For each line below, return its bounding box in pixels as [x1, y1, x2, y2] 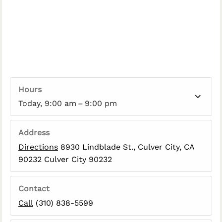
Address [18, 128, 50, 137]
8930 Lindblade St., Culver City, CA [58, 142, 194, 152]
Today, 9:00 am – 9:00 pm [18, 99, 117, 108]
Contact [18, 184, 50, 193]
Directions [18, 142, 58, 152]
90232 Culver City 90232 [18, 155, 112, 164]
